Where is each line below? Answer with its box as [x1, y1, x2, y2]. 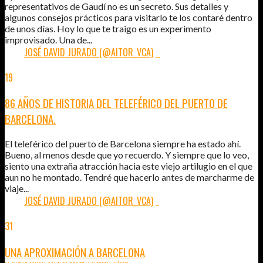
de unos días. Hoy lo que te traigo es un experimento [5, 22, 211, 34]
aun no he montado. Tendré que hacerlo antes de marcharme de [5, 171, 254, 183]
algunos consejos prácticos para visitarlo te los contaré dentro [5, 11, 252, 23]
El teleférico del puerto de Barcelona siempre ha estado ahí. [5, 137, 241, 149]
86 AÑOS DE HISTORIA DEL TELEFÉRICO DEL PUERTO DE [5, 95, 228, 112]
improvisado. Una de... [5, 33, 92, 45]
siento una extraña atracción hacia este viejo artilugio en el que [5, 160, 252, 171]
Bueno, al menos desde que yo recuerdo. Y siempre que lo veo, [5, 149, 249, 160]
